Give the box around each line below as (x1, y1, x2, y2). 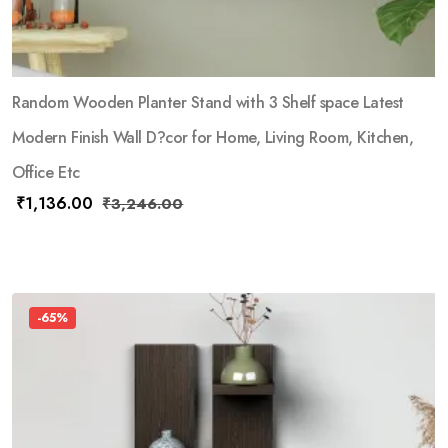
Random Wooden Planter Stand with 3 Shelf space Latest (12, 91, 404, 115)
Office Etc (12, 161, 80, 185)
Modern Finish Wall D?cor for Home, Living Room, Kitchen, (12, 126, 414, 150)
